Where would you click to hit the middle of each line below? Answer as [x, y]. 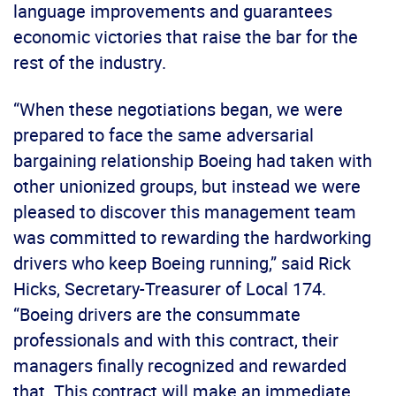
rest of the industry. [90, 63]
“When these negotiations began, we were [178, 110]
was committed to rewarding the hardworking [192, 238]
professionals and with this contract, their [176, 340]
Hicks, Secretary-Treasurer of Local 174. [170, 289]
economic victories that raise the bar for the [186, 37]
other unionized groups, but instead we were [187, 187]
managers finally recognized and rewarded [180, 366]
